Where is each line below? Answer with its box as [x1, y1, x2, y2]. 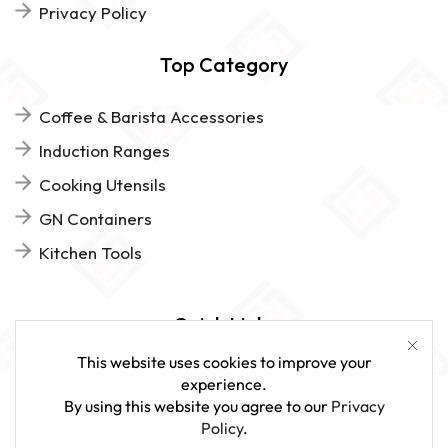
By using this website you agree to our [63, 395, 331, 416]
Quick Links [173, 311, 275, 337]
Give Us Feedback [39, 399, 178, 421]
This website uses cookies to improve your [76, 351, 372, 372]
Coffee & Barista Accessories [39, 105, 264, 127]
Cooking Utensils [39, 173, 166, 195]
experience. [181, 373, 267, 394]
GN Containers [39, 207, 152, 229]
